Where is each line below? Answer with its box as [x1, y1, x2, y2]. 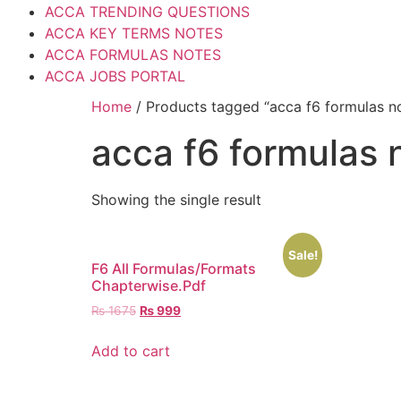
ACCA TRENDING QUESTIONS [45, 3, 250, 21]
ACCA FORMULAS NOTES [45, 46, 221, 64]
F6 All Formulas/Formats [91, 260, 256, 277]
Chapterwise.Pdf [91, 277, 206, 294]
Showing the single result [91, 191, 261, 209]
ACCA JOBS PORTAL [45, 67, 185, 85]
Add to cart [91, 341, 170, 360]
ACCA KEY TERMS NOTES [45, 24, 223, 42]
